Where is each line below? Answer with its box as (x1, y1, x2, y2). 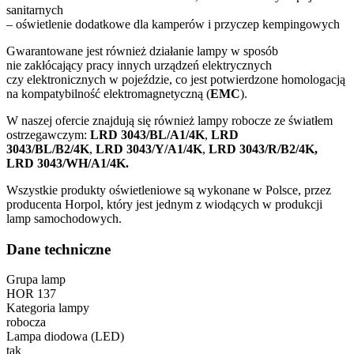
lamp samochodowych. (6, 212, 122, 225)
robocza (6, 315, 46, 330)
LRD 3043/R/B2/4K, (209, 142, 318, 156)
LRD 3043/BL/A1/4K (90, 128, 205, 141)
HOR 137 (6, 287, 56, 301)
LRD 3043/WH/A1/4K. (6, 156, 129, 170)
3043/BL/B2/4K (6, 142, 89, 156)
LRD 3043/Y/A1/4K (96, 142, 202, 156)
